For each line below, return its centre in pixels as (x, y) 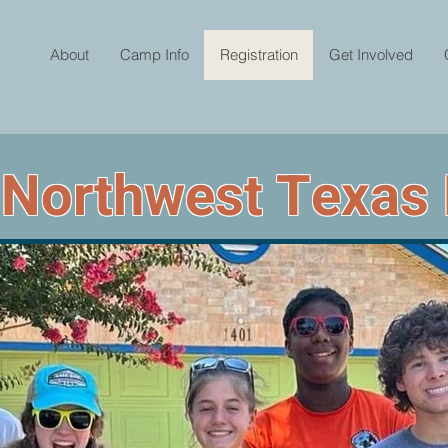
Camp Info (154, 54)
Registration (258, 54)
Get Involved (370, 54)
